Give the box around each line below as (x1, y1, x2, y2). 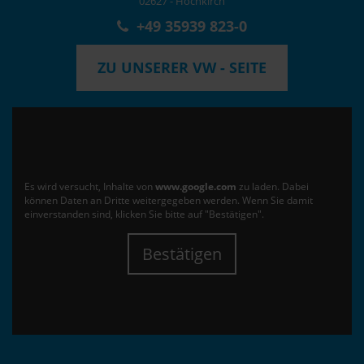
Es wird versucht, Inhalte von (24, 180, 155, 193)
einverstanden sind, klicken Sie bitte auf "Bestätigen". (24, 207, 264, 221)
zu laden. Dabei (236, 180, 309, 193)
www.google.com (155, 180, 236, 193)
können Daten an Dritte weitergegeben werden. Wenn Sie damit (24, 193, 313, 207)
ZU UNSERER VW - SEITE (97, 58, 266, 77)
